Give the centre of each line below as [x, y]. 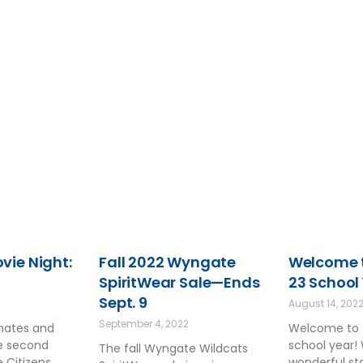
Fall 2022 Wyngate [168, 262]
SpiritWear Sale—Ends [179, 282]
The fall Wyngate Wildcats [174, 348]
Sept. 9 [123, 302]
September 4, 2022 [144, 323]
